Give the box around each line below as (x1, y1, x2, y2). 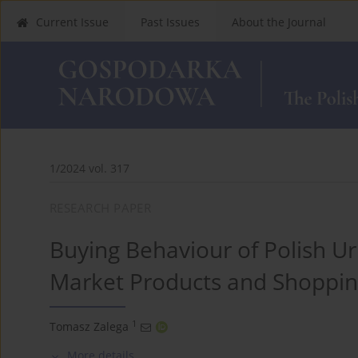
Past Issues (141, 14, 200, 30)
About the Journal (232, 14, 326, 30)
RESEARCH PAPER (50, 199, 152, 216)
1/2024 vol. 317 (50, 160, 129, 176)
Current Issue (36, 14, 109, 30)
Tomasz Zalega (50, 318, 129, 334)
